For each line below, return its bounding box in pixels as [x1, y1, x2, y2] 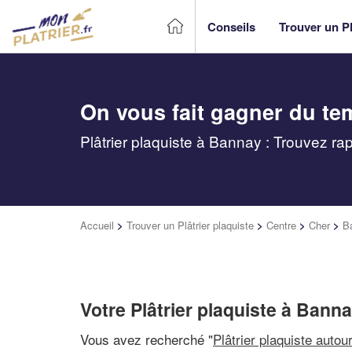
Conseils [207, 17, 255, 35]
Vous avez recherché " [80, 328, 213, 349]
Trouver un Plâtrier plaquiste [126, 218, 254, 233]
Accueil [80, 218, 114, 233]
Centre [266, 218, 296, 233]
